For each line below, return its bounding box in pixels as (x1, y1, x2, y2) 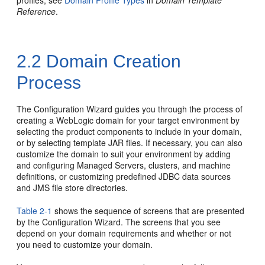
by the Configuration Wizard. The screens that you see (17, 216, 221, 228)
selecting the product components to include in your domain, (17, 125, 243, 137)
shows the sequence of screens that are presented (52, 205, 245, 216)
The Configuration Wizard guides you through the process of (17, 103, 243, 115)
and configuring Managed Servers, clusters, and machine (17, 159, 231, 171)
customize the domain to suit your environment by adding (17, 148, 231, 160)
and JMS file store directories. (17, 182, 128, 193)
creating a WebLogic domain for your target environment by (17, 114, 240, 126)
